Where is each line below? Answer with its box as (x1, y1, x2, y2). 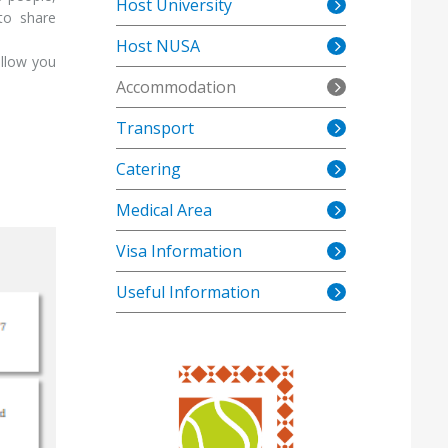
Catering (116, 158, 181, 180)
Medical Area (116, 199, 212, 221)
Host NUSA (116, 35, 200, 57)
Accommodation (116, 76, 236, 98)
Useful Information (116, 281, 260, 303)
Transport (116, 117, 194, 139)
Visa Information (116, 240, 242, 262)
